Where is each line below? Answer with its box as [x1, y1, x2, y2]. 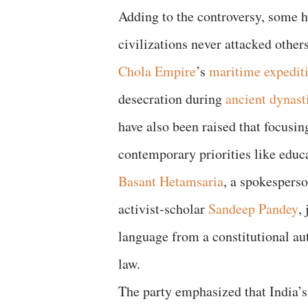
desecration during [118, 89, 225, 108]
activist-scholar [118, 199, 208, 218]
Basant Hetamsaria [118, 172, 223, 190]
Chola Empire [118, 62, 196, 80]
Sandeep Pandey [208, 199, 298, 218]
